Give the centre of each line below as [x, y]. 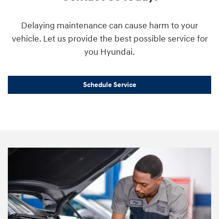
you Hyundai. [109, 52]
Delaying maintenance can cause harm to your [109, 26]
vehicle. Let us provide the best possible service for [109, 39]
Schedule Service [109, 85]
